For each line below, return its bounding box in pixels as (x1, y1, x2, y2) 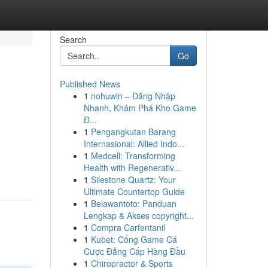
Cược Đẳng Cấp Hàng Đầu (83, 245, 185, 257)
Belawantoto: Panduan (90, 197, 176, 209)
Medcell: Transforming (90, 150, 175, 162)
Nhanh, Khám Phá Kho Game (83, 102, 196, 114)
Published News (59, 78, 120, 90)
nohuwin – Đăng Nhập (90, 90, 175, 102)
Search (59, 33, 87, 45)
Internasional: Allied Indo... (83, 138, 184, 150)
